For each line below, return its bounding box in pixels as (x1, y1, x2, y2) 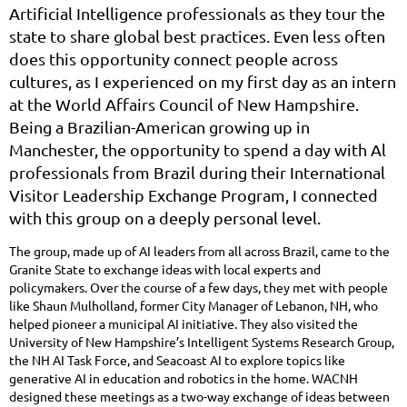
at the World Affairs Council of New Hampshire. (9, 94, 359, 114)
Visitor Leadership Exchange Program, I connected (9, 184, 378, 204)
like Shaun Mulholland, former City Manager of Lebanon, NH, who (9, 296, 378, 313)
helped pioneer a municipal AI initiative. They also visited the (9, 314, 358, 332)
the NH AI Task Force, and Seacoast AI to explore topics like (9, 351, 345, 368)
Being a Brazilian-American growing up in (9, 116, 310, 136)
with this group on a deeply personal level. (9, 207, 321, 227)
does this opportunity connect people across (9, 48, 338, 68)
